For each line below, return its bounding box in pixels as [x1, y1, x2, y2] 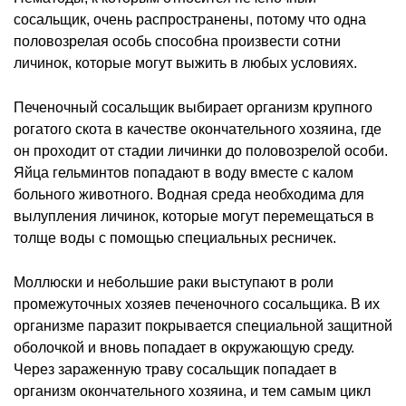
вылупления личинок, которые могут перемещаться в [14, 208, 374, 224]
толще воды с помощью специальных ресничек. [14, 229, 336, 246]
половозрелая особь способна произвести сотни [14, 33, 341, 49]
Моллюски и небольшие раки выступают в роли [14, 274, 333, 290]
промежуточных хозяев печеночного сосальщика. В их [14, 295, 380, 312]
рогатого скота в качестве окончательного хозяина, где [14, 121, 382, 137]
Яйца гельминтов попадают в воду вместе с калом [14, 164, 353, 180]
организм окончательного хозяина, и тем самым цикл [14, 382, 371, 399]
